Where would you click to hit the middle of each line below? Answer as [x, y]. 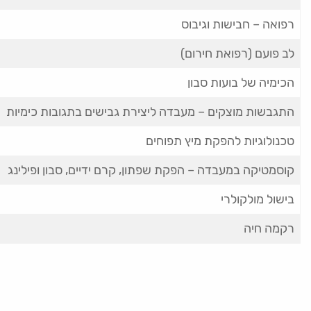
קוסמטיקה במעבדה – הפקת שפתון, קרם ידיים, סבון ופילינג [151, 170]
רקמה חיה [269, 228]
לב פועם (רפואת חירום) [237, 53]
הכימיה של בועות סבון [241, 83]
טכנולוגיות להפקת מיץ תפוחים [220, 141]
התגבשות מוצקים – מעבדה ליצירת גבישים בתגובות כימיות [150, 112]
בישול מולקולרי [258, 199]
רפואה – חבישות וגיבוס [238, 24]
